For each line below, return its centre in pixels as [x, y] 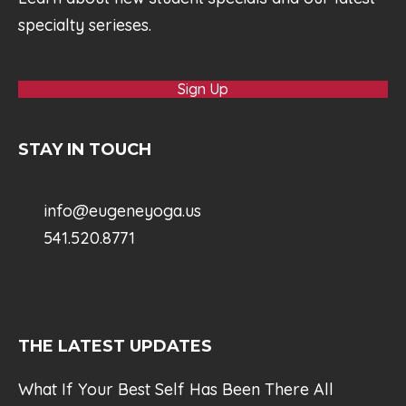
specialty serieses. [85, 25]
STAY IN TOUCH [85, 150]
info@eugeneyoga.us [122, 211]
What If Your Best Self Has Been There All [176, 389]
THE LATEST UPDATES [115, 346]
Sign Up [203, 89]
